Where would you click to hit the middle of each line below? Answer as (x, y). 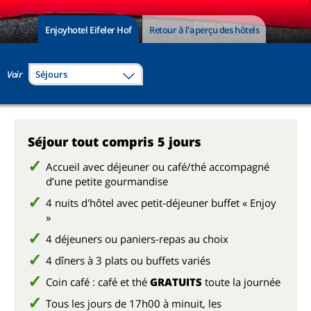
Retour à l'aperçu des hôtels (204, 30)
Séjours (51, 74)
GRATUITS (176, 282)
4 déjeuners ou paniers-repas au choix (137, 239)
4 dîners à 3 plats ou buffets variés (128, 260)
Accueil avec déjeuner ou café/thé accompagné (158, 167)
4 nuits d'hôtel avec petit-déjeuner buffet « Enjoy (161, 203)
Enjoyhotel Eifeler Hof (89, 30)
